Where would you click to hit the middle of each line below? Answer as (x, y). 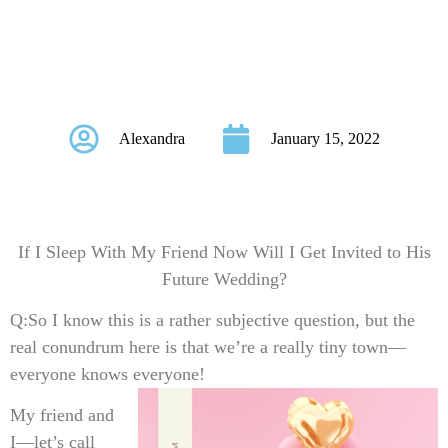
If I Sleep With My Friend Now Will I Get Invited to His (224, 251)
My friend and (62, 415)
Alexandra (151, 138)
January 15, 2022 (325, 138)
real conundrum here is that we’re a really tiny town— (208, 347)
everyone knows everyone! (107, 374)
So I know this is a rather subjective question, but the (221, 320)
